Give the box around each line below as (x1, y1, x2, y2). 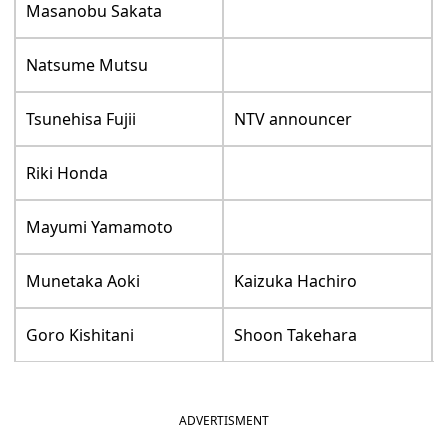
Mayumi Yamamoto (26, 215, 174, 238)
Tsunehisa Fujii (26, 107, 137, 130)
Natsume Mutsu (26, 53, 149, 76)
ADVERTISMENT (179, 411, 269, 429)
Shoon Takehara (234, 323, 358, 346)
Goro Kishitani (26, 323, 135, 346)
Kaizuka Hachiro (234, 269, 358, 292)
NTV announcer (234, 107, 353, 130)
